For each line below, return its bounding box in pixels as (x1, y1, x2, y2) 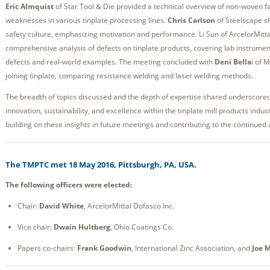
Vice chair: (17, 222, 54, 233)
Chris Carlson (168, 15, 215, 26)
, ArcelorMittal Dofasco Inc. (84, 201, 174, 212)
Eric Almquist (5, 1, 54, 12)
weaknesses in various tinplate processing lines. (5, 15, 168, 26)
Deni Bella (215, 57, 251, 67)
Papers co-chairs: (17, 243, 77, 254)
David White (39, 201, 84, 212)
